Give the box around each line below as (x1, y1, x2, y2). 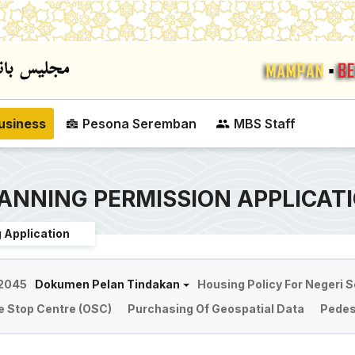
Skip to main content (176, 2, 288, 17)
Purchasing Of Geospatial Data (127, 302, 304, 315)
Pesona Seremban (82, 116, 197, 132)
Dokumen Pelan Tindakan (35, 277, 181, 291)
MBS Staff (234, 116, 296, 132)
